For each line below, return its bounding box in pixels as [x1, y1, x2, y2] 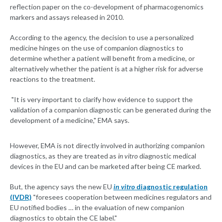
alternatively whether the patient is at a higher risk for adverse [10, 64, 203, 73]
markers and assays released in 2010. [10, 13, 124, 22]
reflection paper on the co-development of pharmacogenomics [10, 2, 204, 11]
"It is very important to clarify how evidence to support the [10, 95, 193, 104]
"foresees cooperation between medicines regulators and [32, 193, 212, 202]
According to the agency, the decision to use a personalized [10, 33, 194, 42]
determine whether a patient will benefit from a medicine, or [10, 54, 195, 63]
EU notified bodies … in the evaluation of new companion [10, 203, 184, 212]
